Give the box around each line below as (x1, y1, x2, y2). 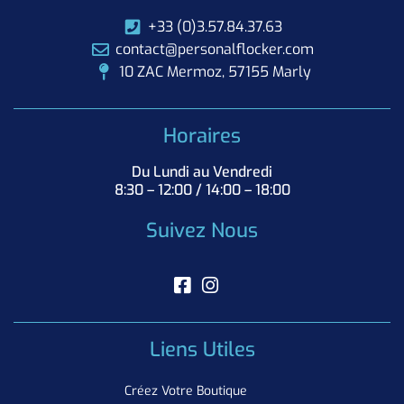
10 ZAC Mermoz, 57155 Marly (118, 61, 311, 81)
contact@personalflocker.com (115, 39, 315, 59)
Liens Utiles (149, 335, 255, 363)
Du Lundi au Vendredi (132, 161, 272, 181)
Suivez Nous (146, 216, 258, 243)
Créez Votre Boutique (124, 381, 247, 399)
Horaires (163, 122, 241, 149)
